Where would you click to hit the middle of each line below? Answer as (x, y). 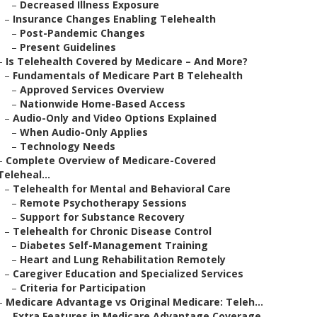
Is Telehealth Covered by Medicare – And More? (127, 61)
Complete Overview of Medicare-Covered (111, 160)
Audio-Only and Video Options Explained (115, 118)
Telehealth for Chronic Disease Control (112, 231)
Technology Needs (68, 146)
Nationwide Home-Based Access (103, 104)
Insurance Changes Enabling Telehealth (114, 19)
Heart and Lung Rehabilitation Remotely (123, 259)
